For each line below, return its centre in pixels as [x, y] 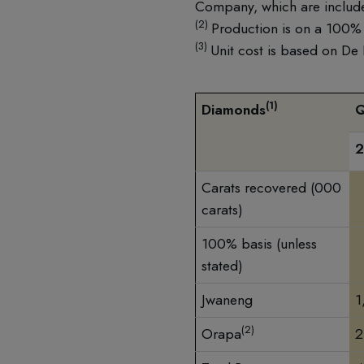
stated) [222, 266]
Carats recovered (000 [271, 188]
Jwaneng [227, 300]
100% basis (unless [259, 244]
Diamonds [234, 110]
